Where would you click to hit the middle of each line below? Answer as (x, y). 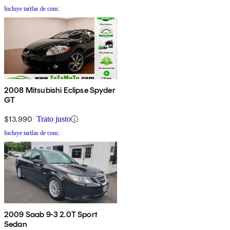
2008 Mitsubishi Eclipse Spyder (60, 90)
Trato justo (54, 119)
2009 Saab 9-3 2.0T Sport (51, 215)
